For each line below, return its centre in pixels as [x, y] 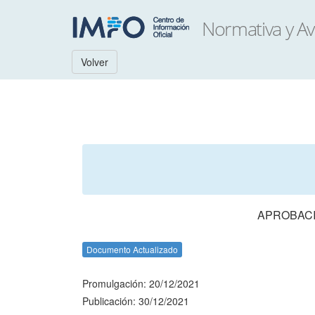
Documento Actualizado [132, 249]
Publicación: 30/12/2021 [136, 301]
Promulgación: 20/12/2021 [141, 283]
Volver [95, 62]
